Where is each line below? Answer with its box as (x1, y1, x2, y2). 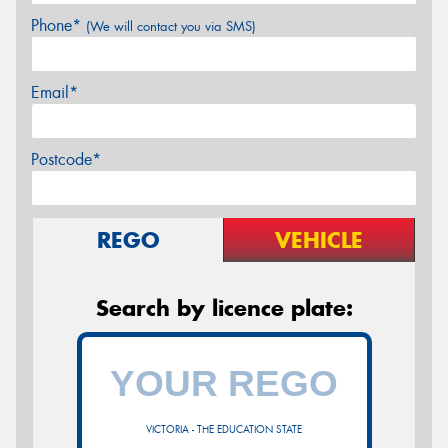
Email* (31, 82, 78, 104)
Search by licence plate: (95, 294, 353, 323)
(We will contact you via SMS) (86, 18, 256, 36)
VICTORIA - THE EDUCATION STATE (146, 423, 302, 437)
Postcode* (31, 149, 101, 171)
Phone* (31, 15, 86, 37)
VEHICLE (275, 226, 363, 255)
